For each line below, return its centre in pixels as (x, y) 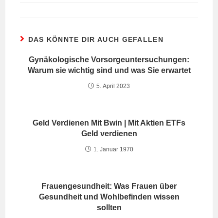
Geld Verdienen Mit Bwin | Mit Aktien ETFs (109, 123)
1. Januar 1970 (113, 149)
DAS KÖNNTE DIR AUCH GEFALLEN (96, 39)
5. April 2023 (113, 86)
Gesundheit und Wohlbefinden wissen (109, 197)
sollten (109, 208)
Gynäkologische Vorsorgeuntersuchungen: (109, 60)
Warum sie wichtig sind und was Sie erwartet (109, 70)
